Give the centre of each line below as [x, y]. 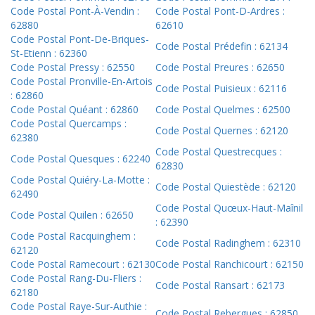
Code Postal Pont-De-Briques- [80, 39]
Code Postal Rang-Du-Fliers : [76, 278]
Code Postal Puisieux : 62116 [221, 89]
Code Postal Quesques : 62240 [81, 159]
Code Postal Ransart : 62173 [220, 285]
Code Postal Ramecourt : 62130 [83, 264]
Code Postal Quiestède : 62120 [226, 187]
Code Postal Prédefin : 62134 [221, 46]
